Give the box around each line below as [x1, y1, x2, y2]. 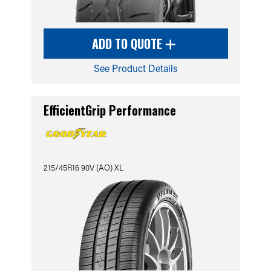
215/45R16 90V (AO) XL [43, 162, 123, 172]
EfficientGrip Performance [43, 101, 176, 119]
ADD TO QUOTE [92, 34, 165, 53]
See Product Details [93, 62, 178, 74]
